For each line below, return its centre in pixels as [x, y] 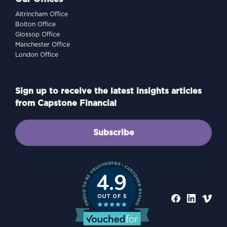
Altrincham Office [42, 14]
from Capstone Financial [66, 103]
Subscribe [113, 133]
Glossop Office [37, 34]
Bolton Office [35, 24]
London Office [37, 55]
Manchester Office [43, 45]
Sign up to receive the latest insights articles [108, 91]
